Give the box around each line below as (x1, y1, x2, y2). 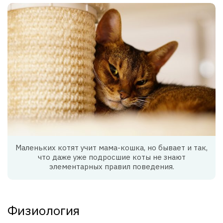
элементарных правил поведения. (49, 162, 174, 172)
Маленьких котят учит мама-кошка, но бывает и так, (15, 143, 208, 153)
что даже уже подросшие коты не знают (37, 152, 186, 162)
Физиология (7, 202, 80, 219)
